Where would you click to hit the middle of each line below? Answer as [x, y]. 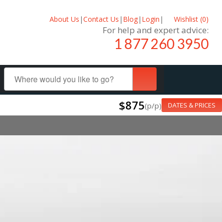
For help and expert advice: [156, 30]
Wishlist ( [187, 19]
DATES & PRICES [192, 105]
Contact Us [101, 19]
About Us [64, 19]
